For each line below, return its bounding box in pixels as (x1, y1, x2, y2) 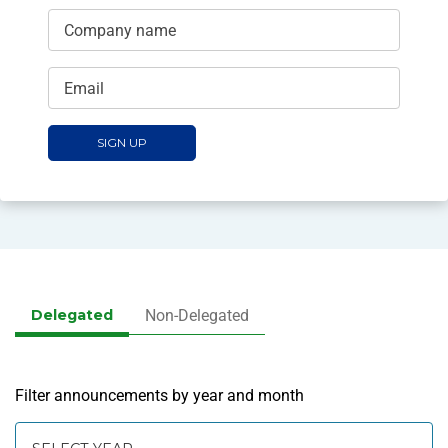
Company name (64, 20, 176, 40)
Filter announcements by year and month (15, 386, 304, 406)
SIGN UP (97, 135, 147, 151)
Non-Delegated (145, 306, 249, 326)
